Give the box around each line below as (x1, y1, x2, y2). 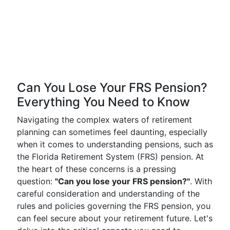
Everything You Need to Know (17, 94, 190, 109)
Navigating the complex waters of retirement (17, 114, 192, 125)
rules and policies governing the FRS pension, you (17, 201, 210, 211)
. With (190, 176, 212, 186)
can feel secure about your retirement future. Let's (17, 213, 213, 223)
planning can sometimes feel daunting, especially (17, 127, 207, 137)
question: (17, 176, 55, 186)
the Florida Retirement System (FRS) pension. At (17, 151, 204, 162)
